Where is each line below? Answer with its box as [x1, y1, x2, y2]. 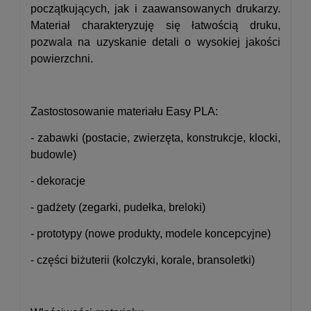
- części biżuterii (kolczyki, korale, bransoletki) [31, 254, 255, 266]
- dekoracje [31, 175, 85, 187]
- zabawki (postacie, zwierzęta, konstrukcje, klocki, [31, 132, 280, 144]
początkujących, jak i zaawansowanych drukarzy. [31, 3, 280, 15]
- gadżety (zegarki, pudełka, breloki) [31, 201, 205, 213]
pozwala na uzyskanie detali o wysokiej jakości [31, 36, 280, 48]
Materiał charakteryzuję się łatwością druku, [31, 19, 280, 31]
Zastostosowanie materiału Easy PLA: [31, 106, 218, 117]
